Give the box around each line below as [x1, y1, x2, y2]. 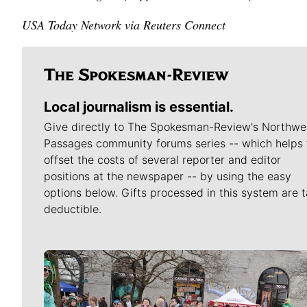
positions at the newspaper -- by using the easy [44, 169, 291, 183]
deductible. [44, 201, 101, 216]
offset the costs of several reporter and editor [44, 152, 281, 167]
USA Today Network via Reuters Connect [22, 16, 225, 33]
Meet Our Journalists [44, 265, 213, 286]
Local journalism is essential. [44, 98, 234, 115]
